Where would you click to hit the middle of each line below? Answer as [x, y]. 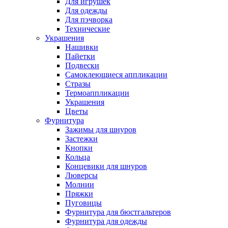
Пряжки [79, 194]
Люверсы [81, 175]
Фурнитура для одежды [106, 221]
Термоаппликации [97, 93]
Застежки [81, 139]
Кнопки [79, 148]
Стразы [78, 84]
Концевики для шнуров [106, 166]
